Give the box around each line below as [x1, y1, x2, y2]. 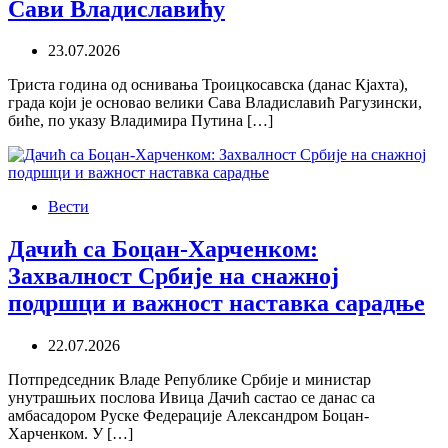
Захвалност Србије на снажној [8, 263, 339, 290]
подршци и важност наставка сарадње [8, 290, 425, 317]
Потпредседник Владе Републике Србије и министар [8, 371, 371, 389]
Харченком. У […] [8, 425, 133, 443]
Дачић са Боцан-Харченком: [8, 236, 318, 263]
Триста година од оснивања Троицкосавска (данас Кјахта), [8, 76, 408, 94]
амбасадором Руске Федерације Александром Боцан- [8, 407, 369, 425]
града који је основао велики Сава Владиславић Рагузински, [8, 94, 422, 112]
